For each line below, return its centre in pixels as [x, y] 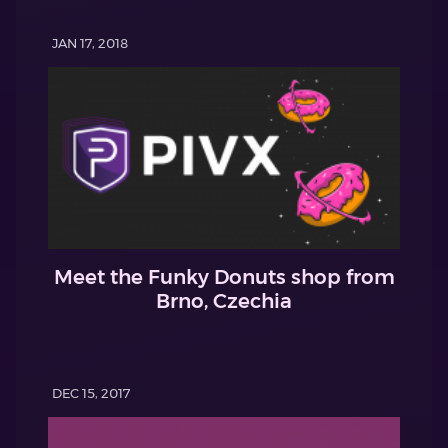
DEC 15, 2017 [91, 392]
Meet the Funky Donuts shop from [224, 276]
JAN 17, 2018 [90, 43]
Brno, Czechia [224, 300]
